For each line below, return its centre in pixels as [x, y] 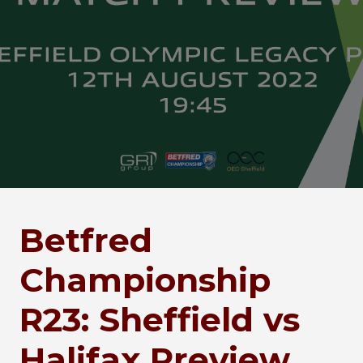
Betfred [86, 240]
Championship [145, 280]
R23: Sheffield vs [160, 320]
